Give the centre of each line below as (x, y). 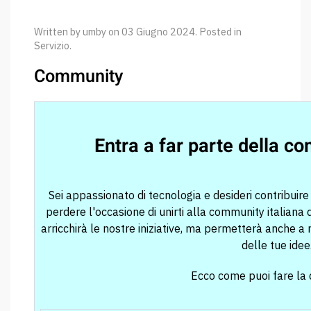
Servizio (52, 45)
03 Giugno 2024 (158, 32)
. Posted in (218, 32)
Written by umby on (78, 32)
